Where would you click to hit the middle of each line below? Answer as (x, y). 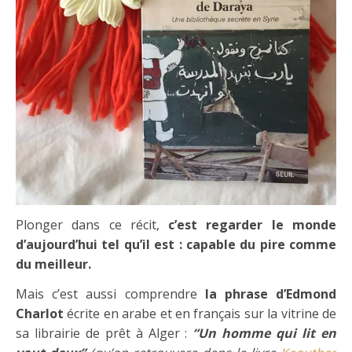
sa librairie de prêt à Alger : (104, 333)
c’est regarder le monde (253, 225)
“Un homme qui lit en (265, 333)
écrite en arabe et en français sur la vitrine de (200, 313)
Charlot (40, 313)
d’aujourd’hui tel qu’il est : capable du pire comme (176, 244)
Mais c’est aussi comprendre (110, 294)
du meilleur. (53, 264)
